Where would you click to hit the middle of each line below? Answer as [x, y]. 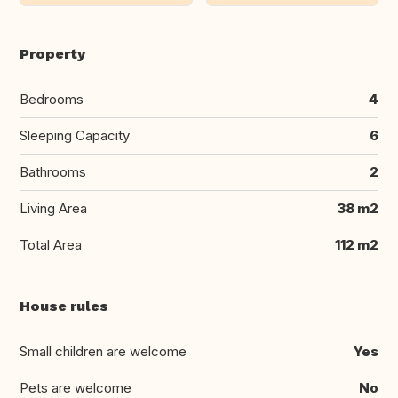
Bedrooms [52, 99]
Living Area [53, 209]
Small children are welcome [103, 352]
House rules [64, 306]
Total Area [51, 245]
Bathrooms [53, 172]
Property [52, 54]
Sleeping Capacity [75, 136]
